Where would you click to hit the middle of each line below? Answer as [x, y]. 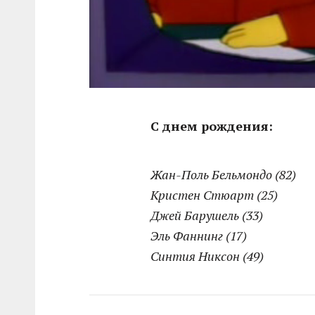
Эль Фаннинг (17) [199, 235]
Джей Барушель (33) [207, 215]
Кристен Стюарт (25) [214, 194]
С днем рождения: [212, 126]
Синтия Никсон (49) [207, 256]
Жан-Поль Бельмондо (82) [224, 174]
